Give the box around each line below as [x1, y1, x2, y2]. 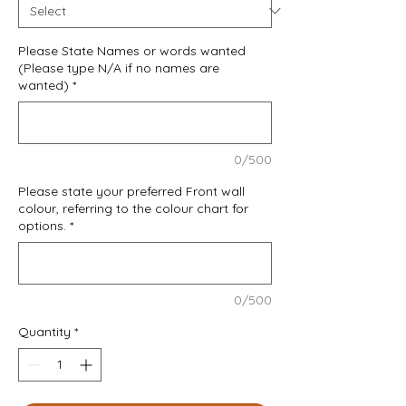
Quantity [18, 323, 71, 340]
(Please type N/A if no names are [18, 59, 219, 76]
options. [18, 217, 66, 234]
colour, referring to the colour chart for [18, 199, 248, 217]
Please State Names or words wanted [18, 42, 246, 59]
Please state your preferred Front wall [18, 182, 245, 199]
